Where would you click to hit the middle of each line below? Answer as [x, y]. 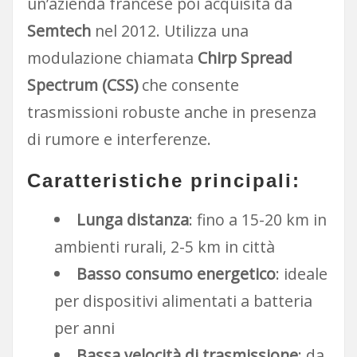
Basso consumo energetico [176, 274]
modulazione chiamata [112, 57]
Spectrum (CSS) [82, 84]
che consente [188, 84]
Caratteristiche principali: [163, 180]
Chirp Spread [245, 57]
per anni [84, 328]
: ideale [301, 274]
